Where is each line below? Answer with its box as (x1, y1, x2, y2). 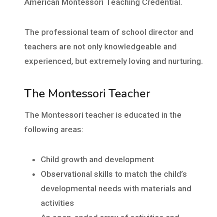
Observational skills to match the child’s (41, 169, 187, 179)
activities (41, 198, 74, 208)
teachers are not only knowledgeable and (24, 41, 177, 51)
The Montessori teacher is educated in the (24, 109, 182, 120)
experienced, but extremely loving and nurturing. (24, 56, 203, 66)
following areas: (24, 124, 83, 134)
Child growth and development (41, 154, 154, 164)
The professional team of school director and (24, 27, 193, 37)
